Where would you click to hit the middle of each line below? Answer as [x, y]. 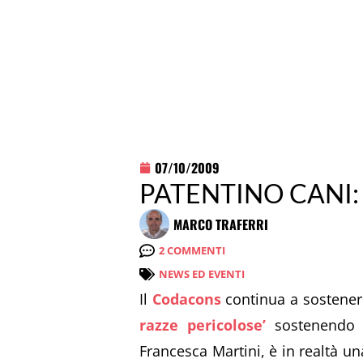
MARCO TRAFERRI [221, 224]
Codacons [186, 299]
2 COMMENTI [192, 250]
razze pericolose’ [203, 325]
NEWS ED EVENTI [202, 274]
